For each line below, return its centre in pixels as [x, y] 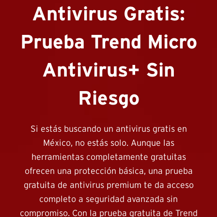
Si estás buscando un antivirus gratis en [108, 129]
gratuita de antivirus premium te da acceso [108, 186]
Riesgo [108, 99]
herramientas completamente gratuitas [108, 157]
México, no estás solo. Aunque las [108, 143]
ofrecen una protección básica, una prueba [108, 171]
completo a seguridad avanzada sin [108, 200]
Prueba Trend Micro [108, 43]
